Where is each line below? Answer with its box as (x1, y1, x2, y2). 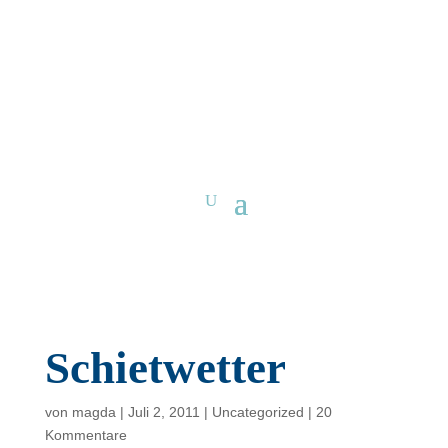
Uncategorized (211, 404, 304, 420)
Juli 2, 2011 (127, 404, 200, 420)
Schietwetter (44, 343, 286, 393)
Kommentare (44, 427, 127, 443)
